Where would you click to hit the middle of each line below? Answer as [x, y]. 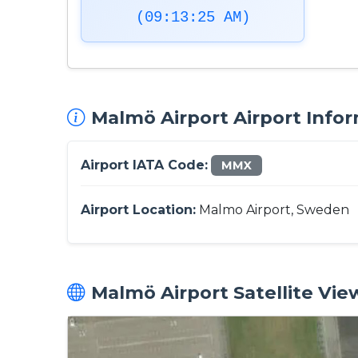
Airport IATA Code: [144, 165]
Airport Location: [138, 210]
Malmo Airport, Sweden [272, 210]
